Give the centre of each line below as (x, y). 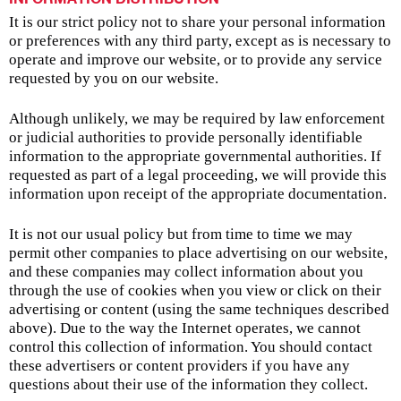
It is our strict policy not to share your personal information (197, 22)
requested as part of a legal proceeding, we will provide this (198, 175)
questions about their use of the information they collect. (188, 385)
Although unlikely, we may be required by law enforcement (197, 119)
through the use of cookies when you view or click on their (195, 291)
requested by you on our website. (114, 79)
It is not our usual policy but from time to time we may (181, 235)
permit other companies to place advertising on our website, (198, 253)
